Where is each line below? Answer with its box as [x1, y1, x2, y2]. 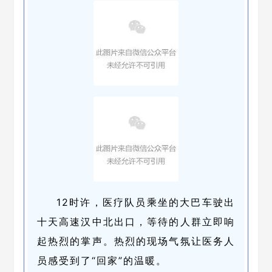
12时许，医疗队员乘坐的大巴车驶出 [56, 196, 235, 208]
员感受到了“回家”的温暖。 [37, 254, 167, 267]
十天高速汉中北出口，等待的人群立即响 [37, 216, 235, 228]
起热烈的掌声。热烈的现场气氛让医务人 [37, 235, 235, 247]
